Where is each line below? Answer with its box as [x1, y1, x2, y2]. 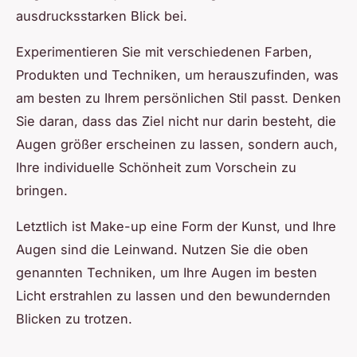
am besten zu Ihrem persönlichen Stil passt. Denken [16, 90, 341, 107]
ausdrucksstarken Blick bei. [16, 8, 187, 25]
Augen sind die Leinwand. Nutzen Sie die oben [16, 241, 308, 258]
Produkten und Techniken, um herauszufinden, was [16, 67, 339, 84]
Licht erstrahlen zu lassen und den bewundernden [16, 288, 331, 304]
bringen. [16, 182, 68, 199]
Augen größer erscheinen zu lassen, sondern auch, [16, 136, 338, 153]
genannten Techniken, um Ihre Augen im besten [16, 265, 317, 281]
